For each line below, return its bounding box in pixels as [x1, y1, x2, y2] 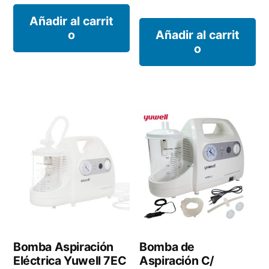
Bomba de [139, 239, 195, 254]
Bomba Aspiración [13, 239, 113, 254]
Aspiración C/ [139, 253, 215, 268]
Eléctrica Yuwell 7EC [13, 253, 127, 268]
